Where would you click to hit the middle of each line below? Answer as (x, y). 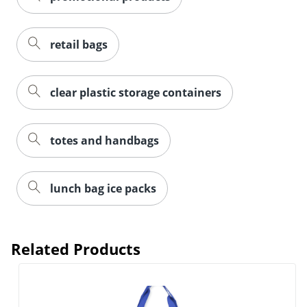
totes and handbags (105, 140)
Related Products (76, 248)
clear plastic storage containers (136, 92)
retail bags (79, 44)
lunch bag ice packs (103, 188)
